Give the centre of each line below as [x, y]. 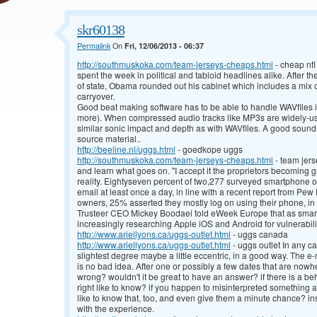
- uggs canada [259, 234]
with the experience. [116, 309]
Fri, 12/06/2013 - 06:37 [164, 46]
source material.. [109, 139]
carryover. [96, 96]
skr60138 [101, 30]
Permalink [94, 46]
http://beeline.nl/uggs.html [126, 149]
